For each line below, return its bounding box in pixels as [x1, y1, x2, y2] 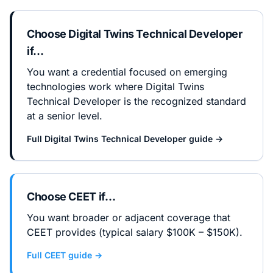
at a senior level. [27, 110, 102, 122]
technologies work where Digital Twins [27, 80, 204, 93]
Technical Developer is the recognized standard [27, 95, 246, 107]
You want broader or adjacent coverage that [27, 211, 230, 224]
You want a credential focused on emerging [27, 66, 227, 78]
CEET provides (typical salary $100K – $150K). [27, 226, 243, 238]
